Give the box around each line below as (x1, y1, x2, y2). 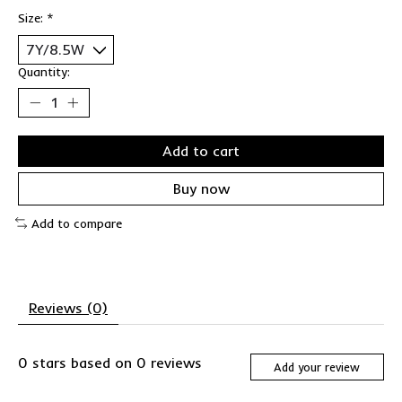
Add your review (274, 359, 361, 374)
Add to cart (162, 141, 240, 160)
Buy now (172, 179, 230, 197)
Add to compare (31, 215, 122, 231)
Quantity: (18, 64, 70, 79)
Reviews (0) (29, 299, 108, 318)
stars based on (28, 354, 136, 372)
